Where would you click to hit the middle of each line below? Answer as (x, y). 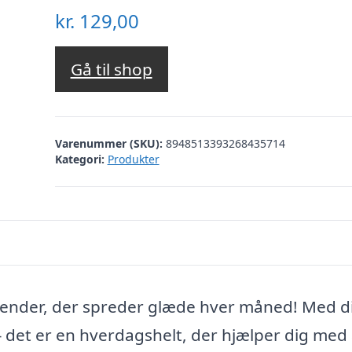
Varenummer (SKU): (110, 143)
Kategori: (79, 159)
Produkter (133, 159)
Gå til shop (111, 70)
